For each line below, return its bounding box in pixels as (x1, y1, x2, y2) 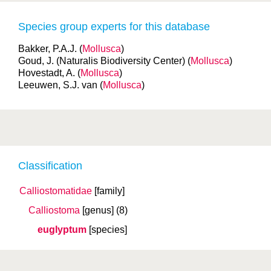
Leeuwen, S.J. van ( (18, 80, 103, 90)
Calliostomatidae (19, 186, 92, 196)
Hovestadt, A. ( (18, 68, 80, 78)
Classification (18, 160, 82, 172)
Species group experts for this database (18, 21, 210, 33)
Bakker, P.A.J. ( (18, 44, 82, 54)
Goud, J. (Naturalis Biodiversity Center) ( (18, 56, 191, 66)
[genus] (82, 205, 114, 215)
